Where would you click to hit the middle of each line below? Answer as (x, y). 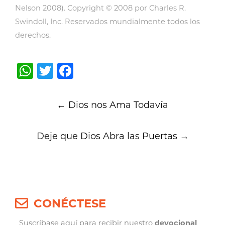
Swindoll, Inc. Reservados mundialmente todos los (107, 21)
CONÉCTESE (70, 204)
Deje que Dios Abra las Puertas (108, 136)
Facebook (113, 70)
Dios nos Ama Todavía (117, 105)
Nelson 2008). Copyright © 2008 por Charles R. (100, 8)
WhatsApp (77, 70)
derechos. (33, 35)
